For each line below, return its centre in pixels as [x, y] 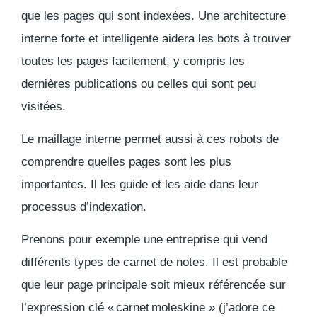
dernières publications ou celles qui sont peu [139, 83]
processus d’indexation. [84, 207]
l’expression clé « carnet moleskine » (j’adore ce [148, 307]
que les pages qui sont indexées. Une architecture [154, 16]
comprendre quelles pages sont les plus [126, 161]
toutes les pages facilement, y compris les [133, 61]
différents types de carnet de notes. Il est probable [154, 262]
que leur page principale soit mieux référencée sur [154, 284]
